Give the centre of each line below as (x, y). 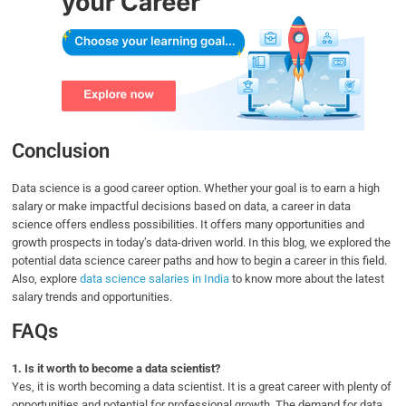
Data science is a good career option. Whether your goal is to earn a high (196, 188)
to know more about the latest (307, 278)
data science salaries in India (155, 278)
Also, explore (46, 278)
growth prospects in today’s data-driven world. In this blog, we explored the (202, 242)
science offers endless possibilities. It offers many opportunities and (188, 224)
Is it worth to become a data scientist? (123, 368)
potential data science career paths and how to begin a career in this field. (200, 260)
